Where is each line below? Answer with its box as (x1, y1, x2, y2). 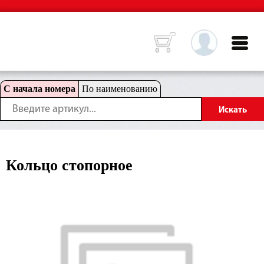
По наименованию (82, 84, 157, 94)
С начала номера (4, 84, 75, 94)
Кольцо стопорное (6, 157, 133, 174)
